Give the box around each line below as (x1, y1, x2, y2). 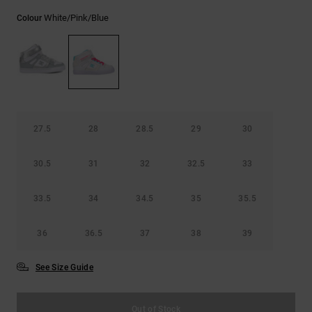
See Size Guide (36, 262, 94, 272)
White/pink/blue (44, 13, 109, 24)
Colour (17, 13, 44, 24)
